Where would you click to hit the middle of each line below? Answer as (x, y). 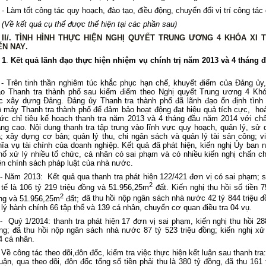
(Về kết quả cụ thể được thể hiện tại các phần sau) (89, 24)
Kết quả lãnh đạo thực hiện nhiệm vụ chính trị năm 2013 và (121, 60)
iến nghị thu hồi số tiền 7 (221, 188)
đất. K (164, 188)
